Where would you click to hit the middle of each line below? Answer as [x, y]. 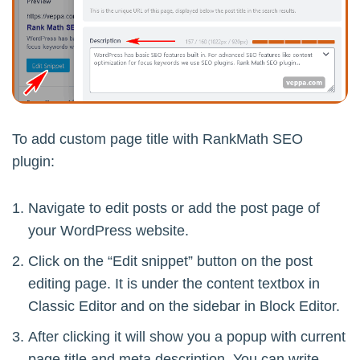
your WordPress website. [108, 230]
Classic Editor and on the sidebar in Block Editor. [184, 306]
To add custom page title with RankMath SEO [157, 139]
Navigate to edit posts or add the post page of [174, 208]
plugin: [33, 161]
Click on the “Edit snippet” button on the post [170, 261]
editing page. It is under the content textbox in [174, 283]
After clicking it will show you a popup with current [187, 336]
